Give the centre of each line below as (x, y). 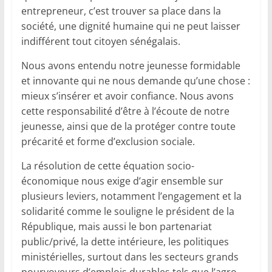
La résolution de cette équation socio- (107, 166)
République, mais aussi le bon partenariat (116, 227)
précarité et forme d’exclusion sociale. (108, 142)
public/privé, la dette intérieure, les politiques (125, 242)
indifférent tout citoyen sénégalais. (100, 42)
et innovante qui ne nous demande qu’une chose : (135, 81)
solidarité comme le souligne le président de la (127, 212)
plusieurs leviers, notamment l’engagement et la (131, 196)
